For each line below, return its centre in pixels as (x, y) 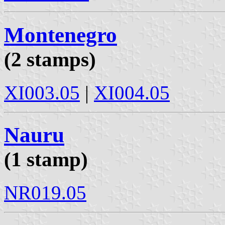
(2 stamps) (50, 59)
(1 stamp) (46, 159)
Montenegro (61, 35)
